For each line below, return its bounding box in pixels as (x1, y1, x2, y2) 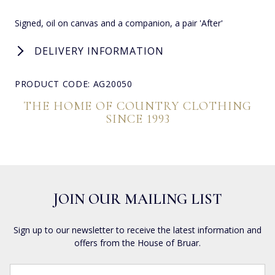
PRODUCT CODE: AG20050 (15, 77, 133, 90)
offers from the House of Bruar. (74, 236, 201, 249)
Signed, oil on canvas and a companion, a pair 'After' (15, 17, 223, 29)
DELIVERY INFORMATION (34, 44, 164, 58)
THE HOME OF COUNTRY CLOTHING (23, 98, 252, 114)
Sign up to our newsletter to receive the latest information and (14, 223, 261, 236)
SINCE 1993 (105, 111, 170, 126)
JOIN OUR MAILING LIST (53, 190, 222, 208)
